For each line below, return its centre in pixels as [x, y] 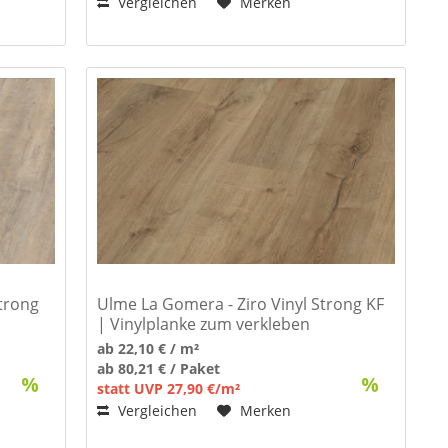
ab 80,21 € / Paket [159, 368]
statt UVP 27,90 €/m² [169, 388]
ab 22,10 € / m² [148, 348]
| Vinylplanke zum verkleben [204, 323]
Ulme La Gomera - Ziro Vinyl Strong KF [241, 303]
